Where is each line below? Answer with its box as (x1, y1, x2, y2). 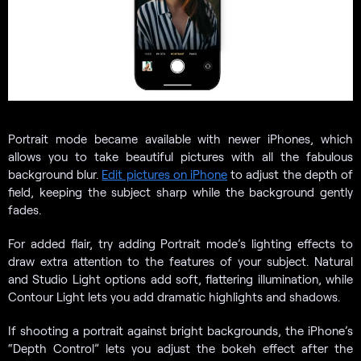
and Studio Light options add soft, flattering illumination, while (8, 272, 353, 287)
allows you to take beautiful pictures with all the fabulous (8, 149, 353, 164)
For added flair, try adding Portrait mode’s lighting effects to (8, 236, 353, 251)
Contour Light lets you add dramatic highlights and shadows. (8, 289, 340, 305)
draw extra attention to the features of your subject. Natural (8, 254, 353, 269)
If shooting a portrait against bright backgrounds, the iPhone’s (8, 323, 353, 338)
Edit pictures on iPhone (102, 167, 228, 182)
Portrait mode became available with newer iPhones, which (8, 131, 353, 147)
